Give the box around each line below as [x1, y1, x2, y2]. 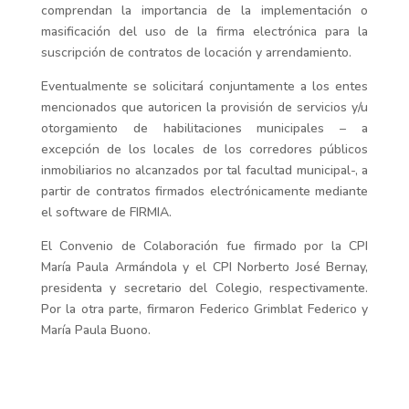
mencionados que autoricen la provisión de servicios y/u [40, 99, 369, 116]
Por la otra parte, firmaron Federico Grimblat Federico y [40, 300, 369, 318]
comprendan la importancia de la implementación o [40, 2, 369, 19]
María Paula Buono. [40, 321, 151, 339]
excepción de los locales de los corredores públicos [40, 141, 369, 158]
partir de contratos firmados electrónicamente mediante [40, 183, 369, 200]
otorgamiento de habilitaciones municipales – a [40, 120, 369, 137]
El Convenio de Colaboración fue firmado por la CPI [40, 237, 369, 255]
